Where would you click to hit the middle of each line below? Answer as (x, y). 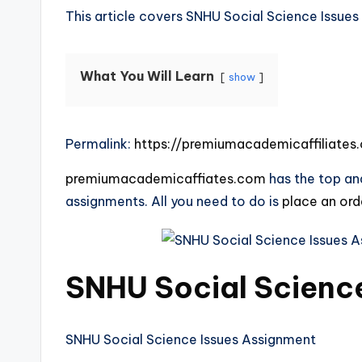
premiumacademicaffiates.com (166, 179)
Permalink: (100, 144)
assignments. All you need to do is (174, 201)
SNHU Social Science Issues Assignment (191, 339)
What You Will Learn (147, 76)
